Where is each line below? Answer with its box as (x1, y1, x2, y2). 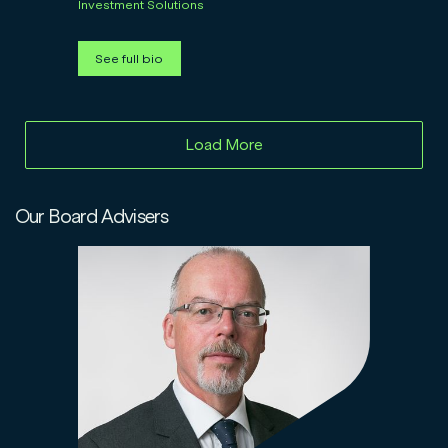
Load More (185, 135, 263, 154)
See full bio (95, 50, 164, 66)
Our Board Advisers (14, 205, 169, 228)
